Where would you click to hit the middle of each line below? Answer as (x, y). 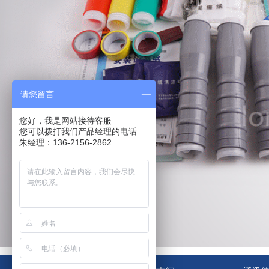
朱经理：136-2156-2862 (65, 142)
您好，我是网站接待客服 (65, 121)
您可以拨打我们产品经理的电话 (78, 131)
